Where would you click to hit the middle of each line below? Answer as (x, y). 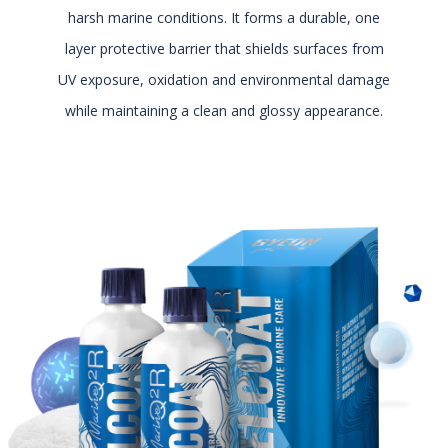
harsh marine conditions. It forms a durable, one (224, 18)
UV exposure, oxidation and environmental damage (224, 80)
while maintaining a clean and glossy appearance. (224, 111)
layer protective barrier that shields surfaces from (224, 49)
